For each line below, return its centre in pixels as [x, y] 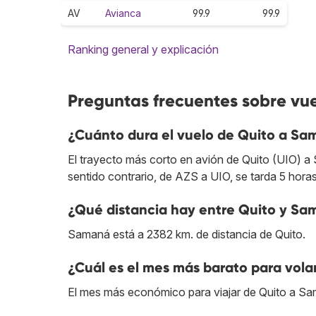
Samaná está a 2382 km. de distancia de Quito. [187, 235]
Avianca [123, 13]
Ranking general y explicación [143, 50]
